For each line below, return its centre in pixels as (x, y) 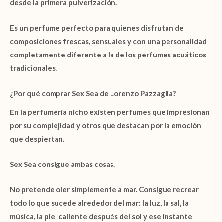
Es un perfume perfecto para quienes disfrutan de (97, 28)
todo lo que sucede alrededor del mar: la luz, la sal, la (99, 202)
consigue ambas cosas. (76, 164)
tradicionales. (33, 68)
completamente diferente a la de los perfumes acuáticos (108, 55)
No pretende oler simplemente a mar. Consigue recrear (104, 189)
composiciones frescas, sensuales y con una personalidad (108, 41)
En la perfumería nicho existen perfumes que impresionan (110, 112)
